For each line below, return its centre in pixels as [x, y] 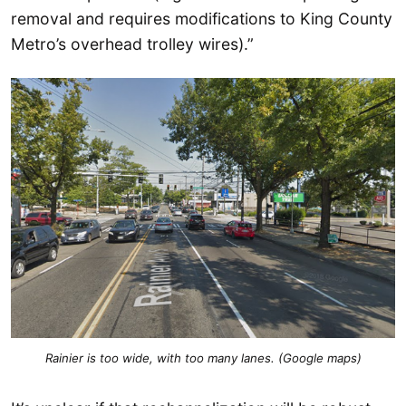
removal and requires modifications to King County [202, 18]
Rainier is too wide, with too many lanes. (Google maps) [203, 358]
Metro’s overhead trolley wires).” [132, 43]
